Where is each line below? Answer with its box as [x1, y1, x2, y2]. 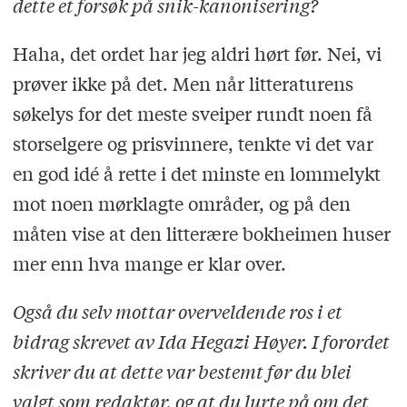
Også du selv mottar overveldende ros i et [12, 298, 342, 323]
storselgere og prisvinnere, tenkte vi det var [12, 131, 373, 156]
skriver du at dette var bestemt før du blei [12, 358, 352, 383]
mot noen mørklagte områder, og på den [12, 191, 351, 216]
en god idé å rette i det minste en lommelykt [12, 161, 381, 186]
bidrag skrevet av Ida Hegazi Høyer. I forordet [12, 328, 390, 353]
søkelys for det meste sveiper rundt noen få [12, 101, 372, 126]
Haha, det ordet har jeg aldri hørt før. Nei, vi [12, 41, 382, 66]
